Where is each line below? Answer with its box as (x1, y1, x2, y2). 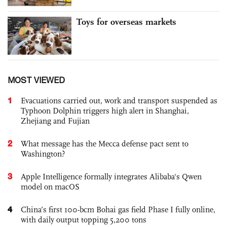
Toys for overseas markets (77, 16, 176, 27)
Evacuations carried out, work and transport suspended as (21, 96, 217, 106)
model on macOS (21, 182, 80, 192)
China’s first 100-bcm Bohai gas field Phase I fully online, (21, 205, 215, 215)
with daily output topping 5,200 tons (21, 215, 146, 225)
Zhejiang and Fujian (21, 116, 90, 126)
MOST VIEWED (8, 75, 65, 85)
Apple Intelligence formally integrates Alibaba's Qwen (21, 172, 202, 182)
